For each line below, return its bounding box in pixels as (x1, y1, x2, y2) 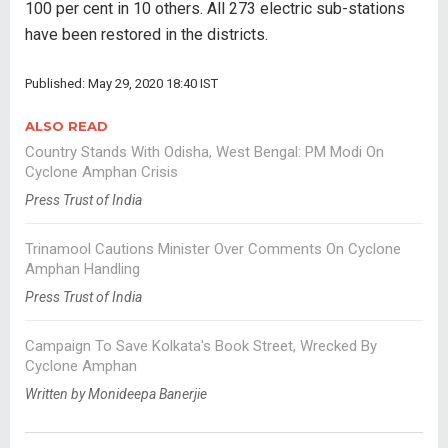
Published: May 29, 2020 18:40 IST (25, 76, 218, 92)
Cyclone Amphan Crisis (25, 163, 178, 182)
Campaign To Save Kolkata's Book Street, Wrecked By (25, 337, 377, 356)
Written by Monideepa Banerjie (25, 386, 207, 403)
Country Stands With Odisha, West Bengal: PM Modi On (25, 143, 384, 162)
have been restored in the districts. (25, 25, 268, 45)
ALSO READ (25, 118, 108, 135)
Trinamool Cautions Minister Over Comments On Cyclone (25, 240, 401, 259)
